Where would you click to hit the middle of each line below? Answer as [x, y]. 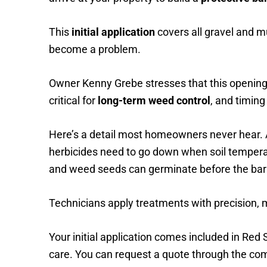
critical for [73, 100]
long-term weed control [154, 100]
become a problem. [95, 49]
